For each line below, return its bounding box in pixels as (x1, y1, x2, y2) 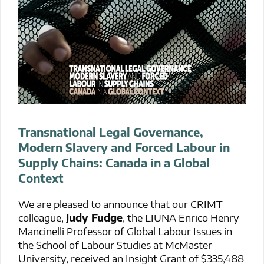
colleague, (18, 210, 66, 224)
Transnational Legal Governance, (18, 124, 203, 139)
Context (18, 170, 64, 185)
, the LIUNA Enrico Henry (123, 210, 239, 224)
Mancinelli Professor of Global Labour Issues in (18, 224, 232, 237)
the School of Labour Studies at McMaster (18, 237, 212, 251)
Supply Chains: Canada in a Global (18, 155, 210, 170)
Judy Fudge (66, 210, 123, 224)
